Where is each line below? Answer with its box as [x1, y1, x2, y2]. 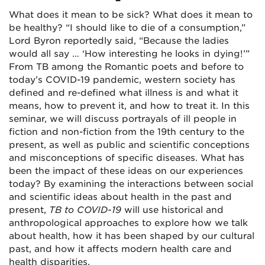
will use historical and [121, 205, 224, 215]
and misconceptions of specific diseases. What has [9, 153, 244, 163]
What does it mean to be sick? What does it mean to [9, 9, 253, 20]
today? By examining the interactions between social [9, 179, 253, 189]
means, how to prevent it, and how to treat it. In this [9, 101, 250, 111]
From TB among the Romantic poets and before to [9, 62, 244, 72]
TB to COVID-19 [49, 205, 121, 215]
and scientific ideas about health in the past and [9, 192, 232, 202]
